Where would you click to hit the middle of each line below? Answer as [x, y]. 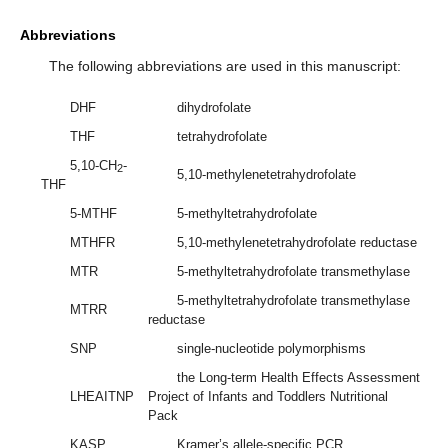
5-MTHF [93, 213]
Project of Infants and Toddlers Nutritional [268, 396]
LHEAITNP [101, 396]
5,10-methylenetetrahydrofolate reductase [296, 242]
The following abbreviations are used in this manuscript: [224, 65]
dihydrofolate [213, 107]
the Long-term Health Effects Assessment [298, 377]
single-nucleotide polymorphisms [271, 348]
